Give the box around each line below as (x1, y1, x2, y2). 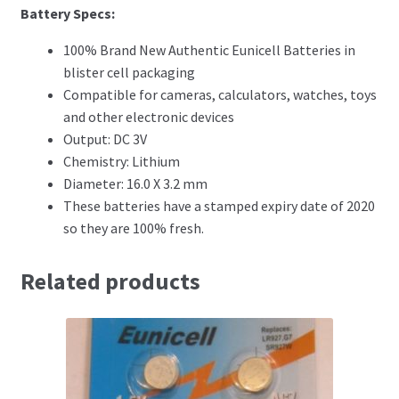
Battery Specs (20, 4, 111, 22)
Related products (20, 266, 200, 296)
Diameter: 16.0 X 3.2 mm (62, 174, 208, 192)
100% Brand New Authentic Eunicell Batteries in (62, 40, 355, 59)
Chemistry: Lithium (62, 151, 180, 170)
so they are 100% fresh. (62, 218, 204, 237)
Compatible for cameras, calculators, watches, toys (62, 85, 377, 103)
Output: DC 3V (62, 129, 147, 148)
